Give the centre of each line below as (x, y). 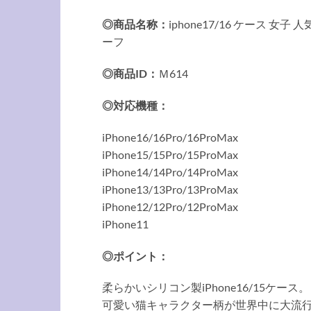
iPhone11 (125, 224)
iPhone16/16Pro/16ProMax (170, 137)
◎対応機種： (135, 105)
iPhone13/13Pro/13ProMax (170, 189)
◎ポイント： (135, 255)
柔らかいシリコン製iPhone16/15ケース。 (206, 287)
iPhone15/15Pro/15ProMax (170, 154)
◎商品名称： (135, 24)
